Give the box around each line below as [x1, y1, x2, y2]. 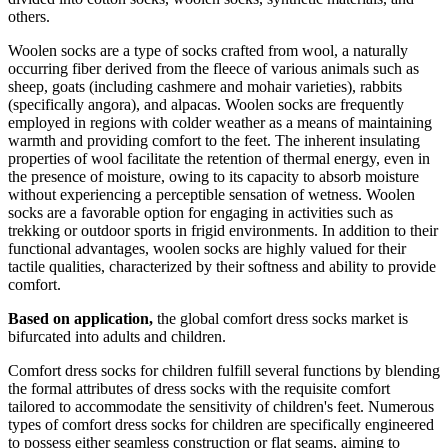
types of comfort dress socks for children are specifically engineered [8, 416, 434, 434]
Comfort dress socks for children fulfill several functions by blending [8, 362, 440, 380]
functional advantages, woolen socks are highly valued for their [8, 240, 406, 258]
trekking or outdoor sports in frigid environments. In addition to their [8, 222, 438, 240]
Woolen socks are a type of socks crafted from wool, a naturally [8, 42, 408, 60]
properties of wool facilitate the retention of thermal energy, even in [8, 150, 430, 168]
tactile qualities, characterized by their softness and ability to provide [8, 258, 436, 276]
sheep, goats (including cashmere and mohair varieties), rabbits [8, 78, 402, 96]
